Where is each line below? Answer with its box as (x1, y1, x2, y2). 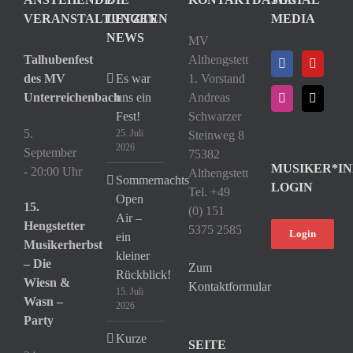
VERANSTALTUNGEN (24, 12, 158, 26)
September (24, 145, 76, 159)
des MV (24, 72, 65, 86)
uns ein (115, 91, 151, 105)
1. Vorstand (188, 72, 245, 86)
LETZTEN (106, 12, 168, 26)
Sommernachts (115, 173, 189, 188)
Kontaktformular (188, 280, 271, 294)
